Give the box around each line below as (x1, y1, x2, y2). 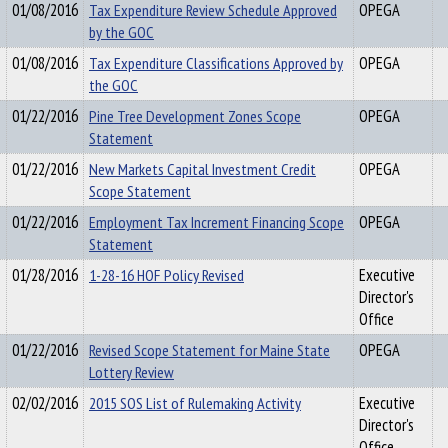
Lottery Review (89, 361, 174, 383)
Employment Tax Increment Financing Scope (89, 211, 344, 233)
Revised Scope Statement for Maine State (89, 339, 330, 361)
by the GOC (89, 21, 154, 43)
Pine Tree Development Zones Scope (89, 105, 301, 127)
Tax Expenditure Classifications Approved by (89, 52, 343, 74)
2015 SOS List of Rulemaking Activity (89, 392, 301, 414)
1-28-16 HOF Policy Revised (89, 264, 244, 286)
